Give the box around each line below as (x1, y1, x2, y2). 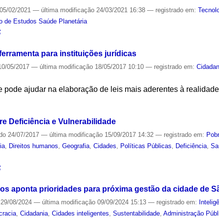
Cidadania (20, 210, 48, 218)
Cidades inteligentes (52, 210, 109, 218)
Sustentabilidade (113, 210, 160, 218)
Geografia (62, 142, 90, 150)
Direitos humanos (9, 142, 59, 150)
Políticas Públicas (120, 142, 172, 150)
